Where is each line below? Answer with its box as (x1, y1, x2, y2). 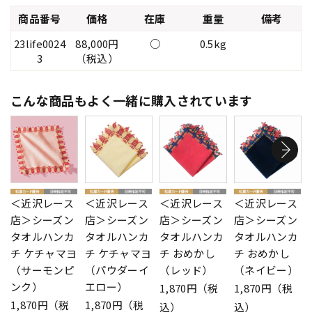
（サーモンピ (10, 262, 75, 277)
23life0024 (14, 36, 65, 52)
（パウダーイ (85, 262, 149, 277)
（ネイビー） (234, 262, 298, 277)
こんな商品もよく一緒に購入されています (10, 91, 253, 110)
